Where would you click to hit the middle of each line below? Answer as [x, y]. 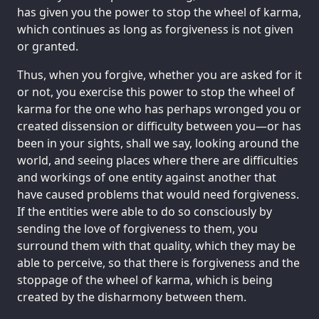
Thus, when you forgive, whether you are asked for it [159, 74]
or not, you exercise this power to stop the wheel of [156, 91]
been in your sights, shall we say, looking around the [158, 143]
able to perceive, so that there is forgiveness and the [158, 262]
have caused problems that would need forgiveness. [158, 194]
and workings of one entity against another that [147, 177]
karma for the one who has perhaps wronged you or [159, 109]
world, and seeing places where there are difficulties [158, 160]
